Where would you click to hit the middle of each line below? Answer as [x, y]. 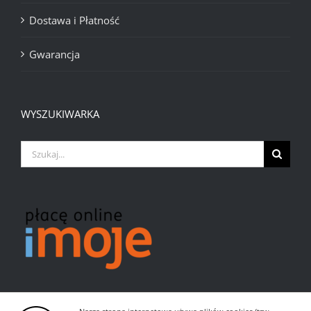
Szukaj [35, 150]
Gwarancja [54, 54]
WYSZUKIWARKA [60, 114]
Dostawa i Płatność [74, 20]
